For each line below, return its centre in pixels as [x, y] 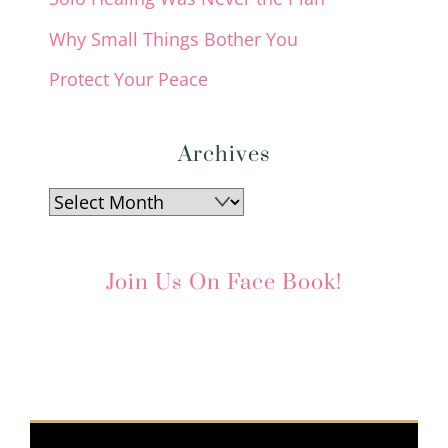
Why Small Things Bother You [174, 38]
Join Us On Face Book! [224, 283]
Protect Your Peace [129, 78]
